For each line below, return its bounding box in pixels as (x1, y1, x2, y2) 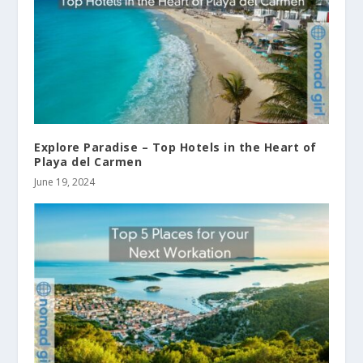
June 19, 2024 (34, 175, 96, 190)
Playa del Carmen (34, 154, 143, 170)
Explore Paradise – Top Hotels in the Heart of (34, 139, 317, 156)
